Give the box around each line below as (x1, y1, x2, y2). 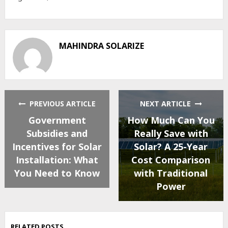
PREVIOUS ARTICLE (25, 98, 96, 108)
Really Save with (133, 127, 208, 139)
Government (28, 113, 86, 126)
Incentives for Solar (12, 140, 102, 153)
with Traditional (134, 166, 208, 179)
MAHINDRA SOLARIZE (59, 40, 144, 51)
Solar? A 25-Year (134, 140, 208, 153)
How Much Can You (127, 113, 215, 126)
